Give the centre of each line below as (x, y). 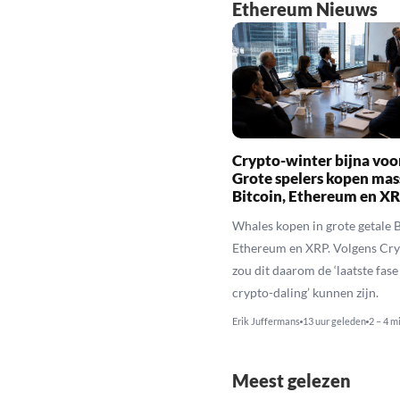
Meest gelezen (291, 381)
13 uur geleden (334, 321)
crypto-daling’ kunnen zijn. (305, 293)
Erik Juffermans (266, 321)
